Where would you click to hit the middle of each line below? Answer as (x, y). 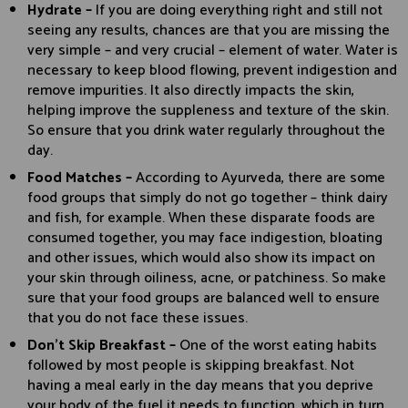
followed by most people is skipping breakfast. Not (191, 365)
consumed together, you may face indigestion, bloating (205, 238)
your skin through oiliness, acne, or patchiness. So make (207, 278)
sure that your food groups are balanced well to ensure (204, 298)
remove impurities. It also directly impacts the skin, (191, 90)
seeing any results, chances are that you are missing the (209, 30)
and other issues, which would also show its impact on (201, 258)
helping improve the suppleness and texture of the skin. (208, 110)
